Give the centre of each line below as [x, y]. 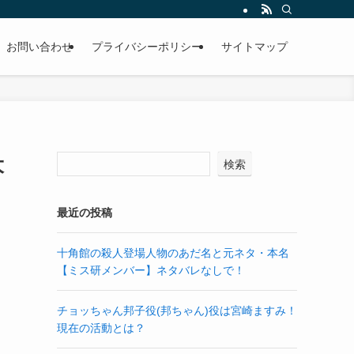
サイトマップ [254, 47]
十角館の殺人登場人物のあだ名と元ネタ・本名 [173, 253]
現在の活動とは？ [101, 328]
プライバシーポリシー [147, 47]
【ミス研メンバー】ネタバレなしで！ [151, 270]
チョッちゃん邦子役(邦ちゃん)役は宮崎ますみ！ [177, 311]
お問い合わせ [40, 47]
